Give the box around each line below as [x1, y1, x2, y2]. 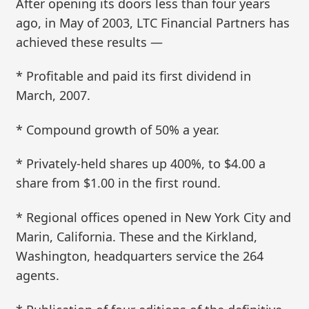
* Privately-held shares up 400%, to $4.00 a [16, 155, 266, 172]
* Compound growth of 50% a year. [16, 121, 220, 138]
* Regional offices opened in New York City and [16, 208, 292, 226]
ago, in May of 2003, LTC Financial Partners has [16, 14, 290, 31]
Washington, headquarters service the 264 [16, 247, 264, 264]
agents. [16, 266, 60, 283]
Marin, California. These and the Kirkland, [16, 228, 258, 245]
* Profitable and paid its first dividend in [16, 68, 252, 85]
